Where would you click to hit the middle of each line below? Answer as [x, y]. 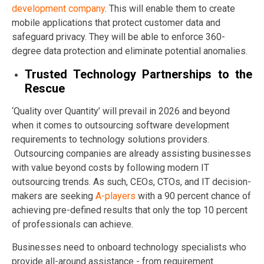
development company [58, 8]
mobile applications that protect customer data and [116, 22]
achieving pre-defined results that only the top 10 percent [130, 210]
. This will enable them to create [170, 8]
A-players [115, 196]
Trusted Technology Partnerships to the [138, 74]
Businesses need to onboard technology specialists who [129, 247]
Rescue [45, 88]
